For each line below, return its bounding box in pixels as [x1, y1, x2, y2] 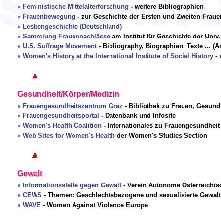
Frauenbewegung [23, 13, 75, 21]
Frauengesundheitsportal [23, 112, 99, 120]
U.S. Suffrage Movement [23, 42, 97, 50]
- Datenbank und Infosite [99, 112, 176, 120]
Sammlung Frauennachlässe [23, 33, 110, 40]
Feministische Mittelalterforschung [23, 3, 129, 11]
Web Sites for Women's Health [23, 132, 115, 140]
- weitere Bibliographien [129, 3, 204, 11]
